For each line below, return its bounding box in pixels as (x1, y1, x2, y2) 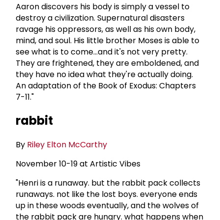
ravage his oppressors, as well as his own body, (16, 23, 195, 35)
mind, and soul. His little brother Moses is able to (16, 34, 199, 46)
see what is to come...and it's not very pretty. (16, 46, 188, 57)
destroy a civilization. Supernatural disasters (16, 12, 185, 24)
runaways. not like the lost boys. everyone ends (16, 189, 197, 200)
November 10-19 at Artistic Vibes (16, 158, 140, 170)
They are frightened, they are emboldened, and (16, 57, 199, 69)
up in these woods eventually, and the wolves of (16, 200, 199, 212)
